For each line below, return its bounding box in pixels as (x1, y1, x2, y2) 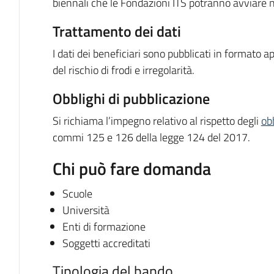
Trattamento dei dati (52, 20, 181, 42)
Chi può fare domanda (52, 155, 211, 182)
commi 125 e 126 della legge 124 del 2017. (52, 129, 250, 146)
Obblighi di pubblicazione (52, 87, 210, 109)
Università (62, 202, 109, 218)
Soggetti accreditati (62, 235, 150, 251)
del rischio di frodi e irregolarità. (52, 62, 197, 78)
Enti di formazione (62, 218, 146, 235)
